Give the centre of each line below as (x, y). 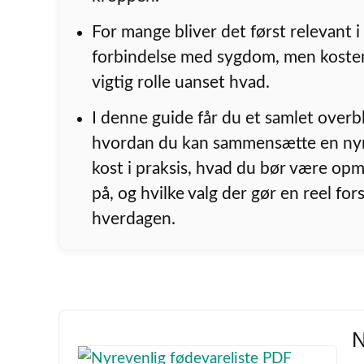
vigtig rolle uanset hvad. (181, 82)
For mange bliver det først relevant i (226, 32)
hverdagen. (134, 219)
